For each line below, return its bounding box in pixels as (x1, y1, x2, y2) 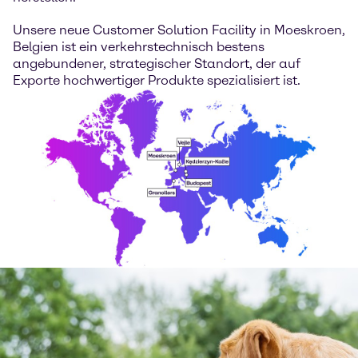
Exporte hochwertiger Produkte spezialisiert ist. (13, 72, 300, 88)
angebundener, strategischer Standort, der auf (13, 55, 300, 71)
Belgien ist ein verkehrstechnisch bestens (13, 38, 265, 54)
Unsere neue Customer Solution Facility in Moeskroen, (13, 22, 345, 38)
